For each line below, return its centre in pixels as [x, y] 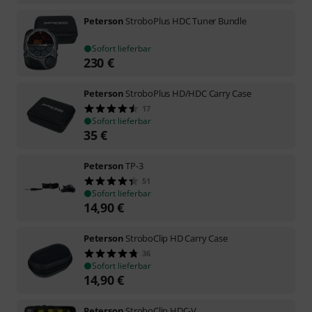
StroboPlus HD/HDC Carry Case [188, 93]
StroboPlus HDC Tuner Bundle [186, 21]
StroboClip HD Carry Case [177, 238]
